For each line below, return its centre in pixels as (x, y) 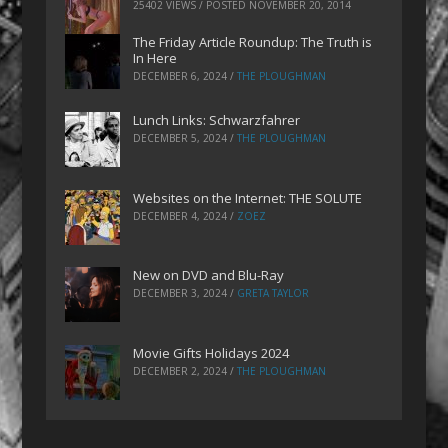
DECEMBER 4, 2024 (180, 215)
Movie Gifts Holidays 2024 (211, 353)
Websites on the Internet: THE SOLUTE (248, 197)
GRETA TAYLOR (273, 293)
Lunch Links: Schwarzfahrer (217, 119)
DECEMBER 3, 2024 (180, 293)
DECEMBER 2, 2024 (180, 371)
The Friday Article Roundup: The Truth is (253, 42)
